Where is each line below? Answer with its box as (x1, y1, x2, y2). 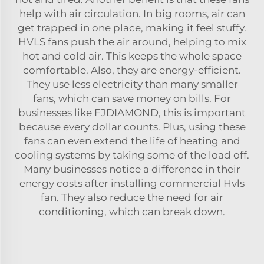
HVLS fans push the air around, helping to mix (18, 35, 246, 48)
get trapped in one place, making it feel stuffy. (18, 21, 246, 34)
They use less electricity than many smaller (26, 78, 238, 90)
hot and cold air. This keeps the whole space (22, 49, 242, 62)
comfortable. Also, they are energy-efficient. (23, 64, 241, 76)
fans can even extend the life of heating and (24, 134, 240, 147)
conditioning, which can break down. (39, 205, 225, 217)
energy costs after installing (19, 177, 160, 189)
